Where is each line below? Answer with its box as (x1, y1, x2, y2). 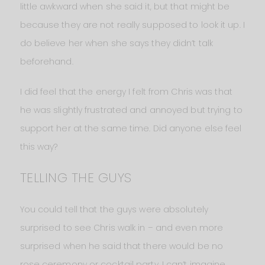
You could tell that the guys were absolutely (20, 203, 208, 215)
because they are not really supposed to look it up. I (20, 18, 245, 31)
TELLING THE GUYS (20, 168, 132, 187)
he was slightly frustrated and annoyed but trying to (20, 104, 243, 116)
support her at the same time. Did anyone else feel (20, 122, 242, 134)
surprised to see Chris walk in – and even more (20, 221, 224, 234)
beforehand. (20, 55, 73, 67)
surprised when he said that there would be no (20, 240, 224, 252)
